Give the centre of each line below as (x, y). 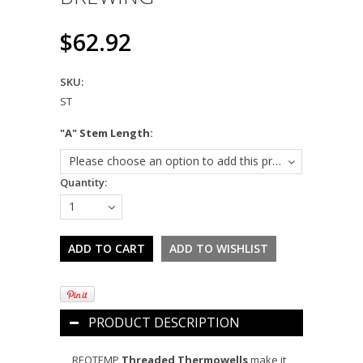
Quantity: (83, 182)
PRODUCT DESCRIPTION (164, 322)
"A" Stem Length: (107, 133)
